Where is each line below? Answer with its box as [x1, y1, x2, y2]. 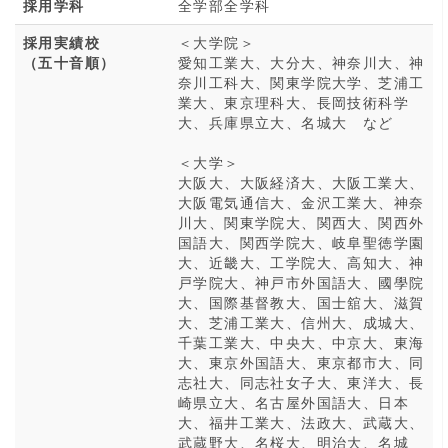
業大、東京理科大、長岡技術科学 [178, 93, 409, 111]
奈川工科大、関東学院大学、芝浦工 [178, 73, 425, 91]
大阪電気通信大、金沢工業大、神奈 [178, 193, 425, 211]
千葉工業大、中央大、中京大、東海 [178, 333, 425, 351]
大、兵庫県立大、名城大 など [178, 113, 394, 131]
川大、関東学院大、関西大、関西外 [178, 213, 425, 231]
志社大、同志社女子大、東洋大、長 [178, 373, 425, 391]
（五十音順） [23, 53, 116, 71]
